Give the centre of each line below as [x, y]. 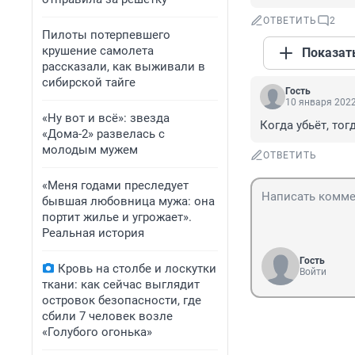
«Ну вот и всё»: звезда [106, 118]
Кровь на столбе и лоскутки [137, 269]
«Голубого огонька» [97, 332]
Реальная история [93, 233]
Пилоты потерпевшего [106, 35]
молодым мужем [90, 150]
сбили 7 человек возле [107, 316]
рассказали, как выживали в [124, 67]
